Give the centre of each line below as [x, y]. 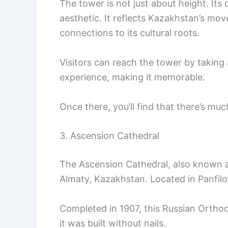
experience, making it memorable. [132, 77]
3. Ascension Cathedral [109, 136]
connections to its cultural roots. [130, 33]
